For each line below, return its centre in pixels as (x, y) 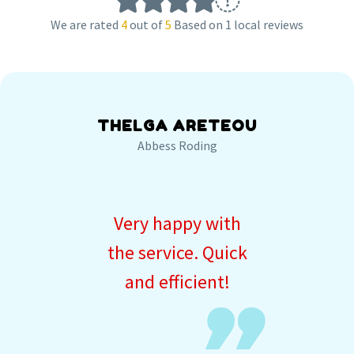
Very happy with (177, 223)
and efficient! (177, 281)
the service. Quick (177, 252)
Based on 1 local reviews (239, 24)
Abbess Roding (177, 145)
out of (146, 24)
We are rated (86, 24)
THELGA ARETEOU (177, 125)
